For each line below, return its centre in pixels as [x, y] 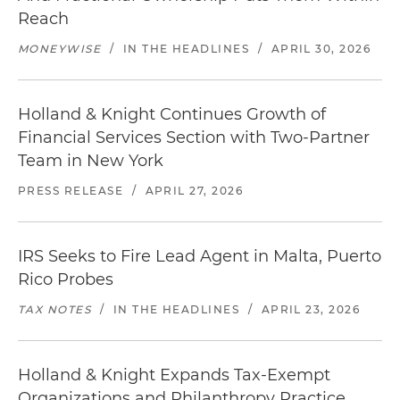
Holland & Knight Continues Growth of [172, 114]
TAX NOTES [55, 309]
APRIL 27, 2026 [194, 191]
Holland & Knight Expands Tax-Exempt [174, 375]
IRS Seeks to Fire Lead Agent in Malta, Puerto [200, 256]
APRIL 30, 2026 [321, 49]
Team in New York [91, 161]
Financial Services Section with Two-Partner [194, 137]
